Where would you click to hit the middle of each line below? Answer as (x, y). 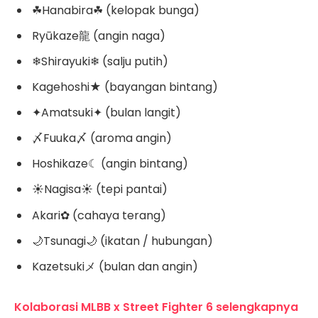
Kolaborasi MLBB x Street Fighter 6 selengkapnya (156, 307)
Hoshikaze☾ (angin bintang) (110, 164)
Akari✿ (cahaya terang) (99, 215)
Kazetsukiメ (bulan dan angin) (115, 266)
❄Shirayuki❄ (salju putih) (100, 62)
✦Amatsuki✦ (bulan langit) (106, 113)
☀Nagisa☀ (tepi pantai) (100, 190)
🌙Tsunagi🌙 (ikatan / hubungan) (122, 241)
